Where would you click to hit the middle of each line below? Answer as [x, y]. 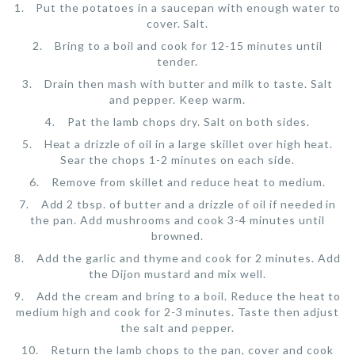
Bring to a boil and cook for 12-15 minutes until [189, 45]
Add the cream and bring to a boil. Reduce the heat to [189, 296]
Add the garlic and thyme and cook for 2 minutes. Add [189, 258]
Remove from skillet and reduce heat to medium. [189, 181]
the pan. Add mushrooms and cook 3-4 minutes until [177, 219]
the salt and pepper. [177, 327]
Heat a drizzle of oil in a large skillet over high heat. [189, 143]
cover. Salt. [177, 23]
